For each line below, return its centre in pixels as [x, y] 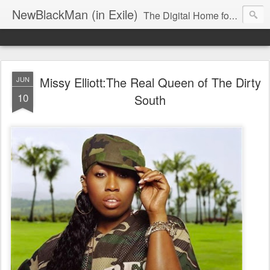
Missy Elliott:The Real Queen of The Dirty [150, 82]
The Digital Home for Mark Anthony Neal [186, 15]
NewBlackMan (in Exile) [75, 14]
